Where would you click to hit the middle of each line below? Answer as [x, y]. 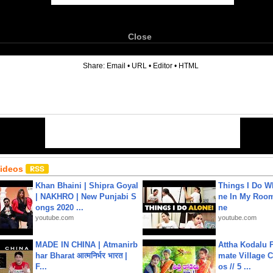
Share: [95, 66]
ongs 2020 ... [59, 207]
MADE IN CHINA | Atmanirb [87, 245]
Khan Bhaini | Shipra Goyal [87, 186]
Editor [163, 66]
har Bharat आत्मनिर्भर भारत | [81, 256]
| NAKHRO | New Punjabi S [86, 197]
